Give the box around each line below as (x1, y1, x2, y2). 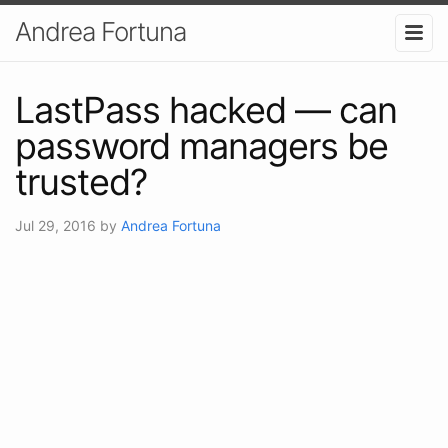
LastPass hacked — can (15, 87, 397, 132)
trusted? (15, 159, 147, 204)
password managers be (15, 123, 388, 168)
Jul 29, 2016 (15, 216, 100, 234)
